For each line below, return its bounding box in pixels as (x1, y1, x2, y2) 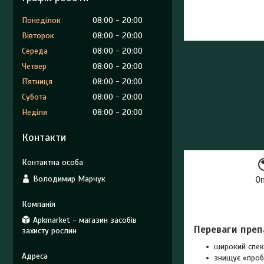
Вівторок (22, 31, 54, 41)
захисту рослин (22, 225, 77, 236)
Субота (22, 92, 47, 102)
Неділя (22, 107, 47, 117)
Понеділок (22, 15, 61, 25)
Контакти (22, 131, 66, 144)
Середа (22, 46, 48, 56)
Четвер (22, 61, 47, 71)
